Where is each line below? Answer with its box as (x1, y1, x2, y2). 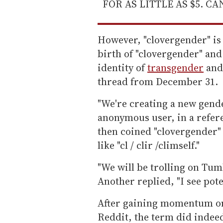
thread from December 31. (98, 74, 218, 89)
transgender (147, 60, 204, 75)
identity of (98, 60, 147, 75)
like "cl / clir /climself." (98, 138, 200, 152)
